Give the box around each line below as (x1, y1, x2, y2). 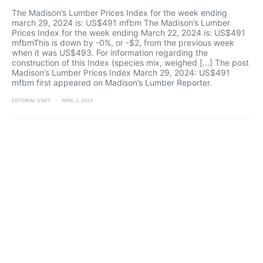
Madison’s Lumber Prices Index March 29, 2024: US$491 (12, 68, 230, 77)
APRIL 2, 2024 (62, 97, 93, 103)
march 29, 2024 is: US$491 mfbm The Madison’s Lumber (12, 18, 230, 28)
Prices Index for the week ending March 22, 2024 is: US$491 (12, 28, 245, 38)
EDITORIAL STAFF (12, 97, 51, 103)
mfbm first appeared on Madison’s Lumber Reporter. (12, 77, 212, 87)
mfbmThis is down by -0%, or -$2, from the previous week (12, 38, 234, 48)
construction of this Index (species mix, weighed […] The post (12, 58, 249, 68)
